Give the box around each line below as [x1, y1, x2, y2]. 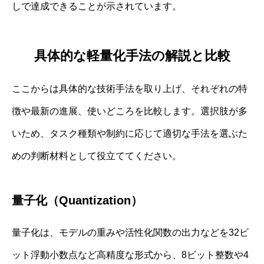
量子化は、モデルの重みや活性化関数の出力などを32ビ [12, 227, 249, 238]
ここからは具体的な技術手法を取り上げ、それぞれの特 [12, 84, 247, 94]
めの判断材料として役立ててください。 [12, 151, 181, 161]
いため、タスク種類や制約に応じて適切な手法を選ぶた [12, 128, 247, 139]
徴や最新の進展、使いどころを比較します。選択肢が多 [12, 106, 247, 117]
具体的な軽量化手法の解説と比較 [34, 48, 230, 64]
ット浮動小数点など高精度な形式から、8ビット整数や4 [12, 250, 249, 260]
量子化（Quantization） [12, 194, 143, 207]
